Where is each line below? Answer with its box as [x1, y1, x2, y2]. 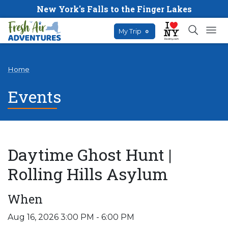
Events [8, 85, 61, 107]
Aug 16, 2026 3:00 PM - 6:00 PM [8, 212, 134, 222]
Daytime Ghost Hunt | [8, 143, 172, 165]
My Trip [119, 27, 144, 35]
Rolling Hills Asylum [8, 162, 168, 185]
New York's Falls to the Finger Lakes [36, 4, 192, 14]
